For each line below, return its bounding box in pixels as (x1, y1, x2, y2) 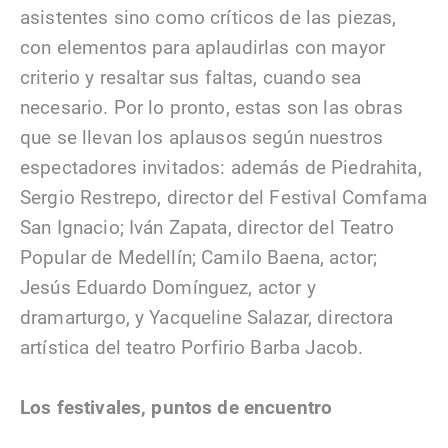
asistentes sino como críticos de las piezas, (20, 5, 397, 29)
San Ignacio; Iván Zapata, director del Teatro (20, 215, 394, 239)
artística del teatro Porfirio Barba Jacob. (20, 335, 364, 359)
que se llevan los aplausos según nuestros (20, 125, 384, 149)
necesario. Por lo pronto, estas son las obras (20, 95, 403, 119)
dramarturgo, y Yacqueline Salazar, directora (20, 305, 394, 329)
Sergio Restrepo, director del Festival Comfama (20, 185, 427, 209)
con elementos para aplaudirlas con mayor (20, 35, 385, 59)
